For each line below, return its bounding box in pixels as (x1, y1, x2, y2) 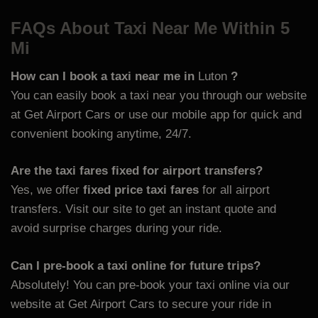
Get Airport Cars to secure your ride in (68, 297, 271, 311)
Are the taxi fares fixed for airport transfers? (11, 164, 263, 178)
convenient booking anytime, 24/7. (11, 126, 192, 141)
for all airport (199, 183, 270, 197)
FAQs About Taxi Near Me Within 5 (11, 18, 290, 38)
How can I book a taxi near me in (11, 69, 198, 83)
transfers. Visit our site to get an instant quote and (11, 202, 276, 216)
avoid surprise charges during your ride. (11, 221, 222, 236)
